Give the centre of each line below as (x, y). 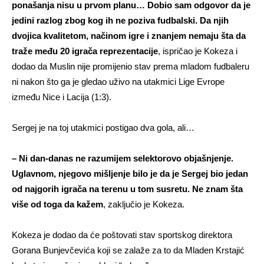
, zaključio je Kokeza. (144, 204)
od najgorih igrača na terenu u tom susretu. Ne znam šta (127, 189)
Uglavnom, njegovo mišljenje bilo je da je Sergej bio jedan (130, 174)
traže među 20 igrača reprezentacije (85, 51)
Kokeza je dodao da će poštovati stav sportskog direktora (122, 235)
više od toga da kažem (57, 204)
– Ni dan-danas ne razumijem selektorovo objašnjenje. (123, 158)
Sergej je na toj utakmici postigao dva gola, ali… (103, 128)
